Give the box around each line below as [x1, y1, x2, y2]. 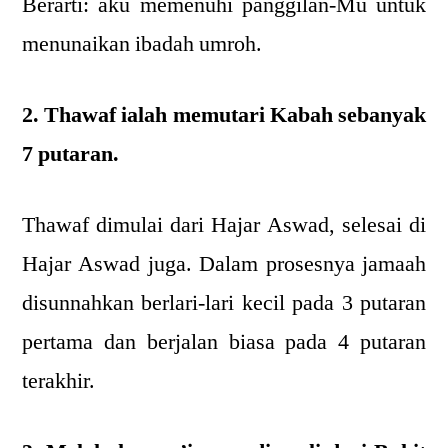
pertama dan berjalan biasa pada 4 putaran [22, 328, 426, 356]
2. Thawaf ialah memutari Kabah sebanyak [22, 101, 426, 129]
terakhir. [22, 367, 95, 395]
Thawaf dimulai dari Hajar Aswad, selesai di [22, 211, 426, 239]
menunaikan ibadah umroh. [22, 30, 262, 58]
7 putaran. [22, 140, 119, 168]
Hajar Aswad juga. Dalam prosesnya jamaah [22, 250, 426, 278]
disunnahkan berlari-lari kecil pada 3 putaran [22, 289, 426, 317]
